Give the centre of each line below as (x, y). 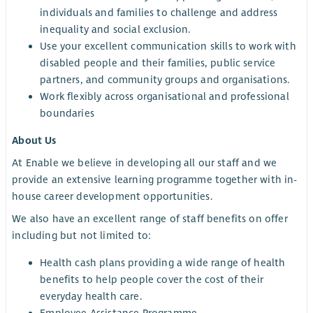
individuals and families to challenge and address (159, 13)
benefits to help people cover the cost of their (152, 279)
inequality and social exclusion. (115, 30)
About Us (34, 140)
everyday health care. (91, 296)
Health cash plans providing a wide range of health (163, 262)
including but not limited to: (82, 236)
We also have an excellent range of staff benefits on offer (150, 219)
